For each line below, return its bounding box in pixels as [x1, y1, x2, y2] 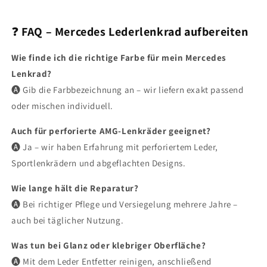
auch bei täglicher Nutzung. [11, 214, 124, 226]
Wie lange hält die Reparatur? [11, 182, 139, 194]
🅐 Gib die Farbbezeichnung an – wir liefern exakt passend [11, 83, 244, 95]
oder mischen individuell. [11, 100, 114, 111]
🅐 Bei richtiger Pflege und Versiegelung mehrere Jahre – [11, 198, 238, 210]
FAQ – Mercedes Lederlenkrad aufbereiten [21, 24, 249, 40]
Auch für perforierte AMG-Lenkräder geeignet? [11, 125, 211, 136]
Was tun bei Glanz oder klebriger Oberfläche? [11, 239, 206, 251]
